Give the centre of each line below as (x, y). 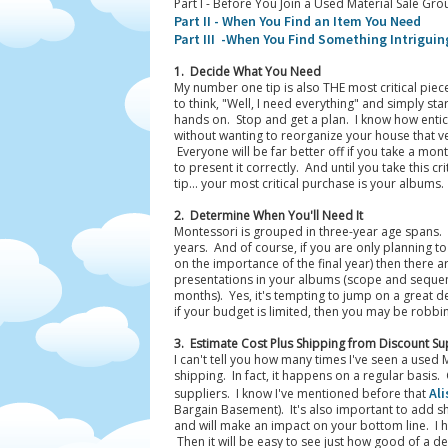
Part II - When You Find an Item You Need (297, 21)
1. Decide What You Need (247, 71)
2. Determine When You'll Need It (268, 215)
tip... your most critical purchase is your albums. (308, 183)
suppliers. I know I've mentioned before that (301, 393)
